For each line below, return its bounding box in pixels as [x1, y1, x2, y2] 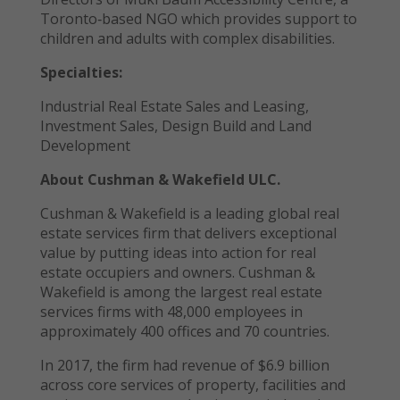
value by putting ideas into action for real [39, 242, 316, 262]
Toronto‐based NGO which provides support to [39, 8, 357, 29]
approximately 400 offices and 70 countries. [39, 321, 329, 341]
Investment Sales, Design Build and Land [39, 115, 312, 136]
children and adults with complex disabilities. [39, 28, 335, 48]
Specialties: [39, 62, 122, 82]
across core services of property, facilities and [39, 374, 346, 395]
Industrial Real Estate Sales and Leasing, [39, 96, 309, 116]
